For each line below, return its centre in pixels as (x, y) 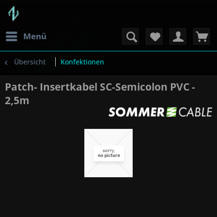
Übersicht (30, 62)
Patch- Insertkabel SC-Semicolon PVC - (100, 87)
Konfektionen (82, 62)
